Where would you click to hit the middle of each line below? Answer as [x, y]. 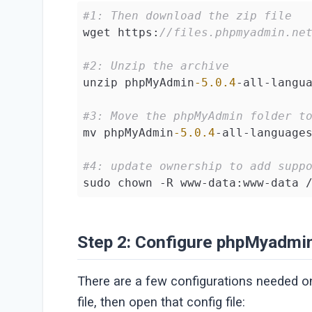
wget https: [122, 32]
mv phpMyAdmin [128, 132]
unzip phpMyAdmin [139, 82]
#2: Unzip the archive [156, 65]
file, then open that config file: [162, 303]
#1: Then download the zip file [188, 15]
